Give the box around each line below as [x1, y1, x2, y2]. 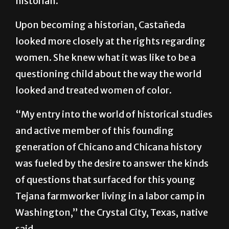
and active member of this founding [15, 149, 174, 162]
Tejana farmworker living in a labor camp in [15, 215, 205, 227]
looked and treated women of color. [15, 109, 172, 121]
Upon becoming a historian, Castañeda [15, 43, 185, 56]
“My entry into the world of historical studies [15, 133, 213, 145]
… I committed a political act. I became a [15, 3, 191, 15]
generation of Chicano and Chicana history [15, 166, 202, 178]
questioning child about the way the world [15, 93, 201, 105]
